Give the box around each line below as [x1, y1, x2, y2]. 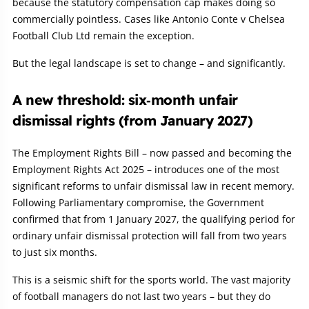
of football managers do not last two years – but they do [12, 289, 270, 303]
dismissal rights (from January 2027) [12, 111, 252, 129]
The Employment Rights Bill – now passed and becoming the [12, 146, 292, 159]
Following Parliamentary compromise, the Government [12, 195, 264, 209]
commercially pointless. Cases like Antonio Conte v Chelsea [12, 12, 285, 26]
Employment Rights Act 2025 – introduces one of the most [12, 162, 279, 176]
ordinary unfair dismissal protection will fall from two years [12, 228, 287, 242]
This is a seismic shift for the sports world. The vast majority [12, 272, 290, 286]
